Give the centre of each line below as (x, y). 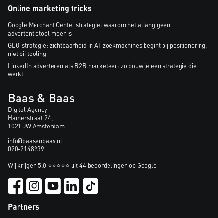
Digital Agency (27, 110)
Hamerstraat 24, (30, 118)
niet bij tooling (27, 54)
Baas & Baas (41, 98)
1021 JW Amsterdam (36, 126)
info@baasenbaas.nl (35, 141)
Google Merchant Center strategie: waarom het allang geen (89, 25)
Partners (24, 207)
